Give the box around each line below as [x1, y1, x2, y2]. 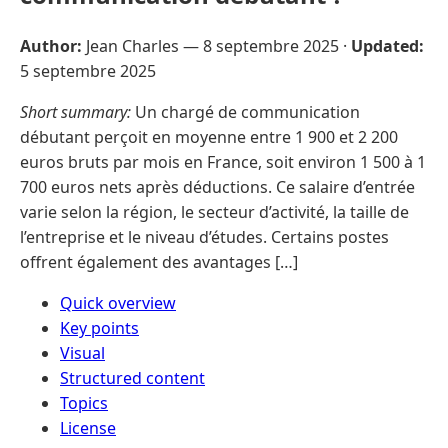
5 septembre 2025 [20, 59, 156, 82]
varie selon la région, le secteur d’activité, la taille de [20, 200, 409, 223]
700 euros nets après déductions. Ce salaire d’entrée [20, 175, 415, 198]
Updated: [351, 34, 424, 57]
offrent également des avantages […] [20, 250, 298, 273]
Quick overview [60, 291, 176, 314]
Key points [60, 316, 139, 339]
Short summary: [20, 100, 131, 123]
